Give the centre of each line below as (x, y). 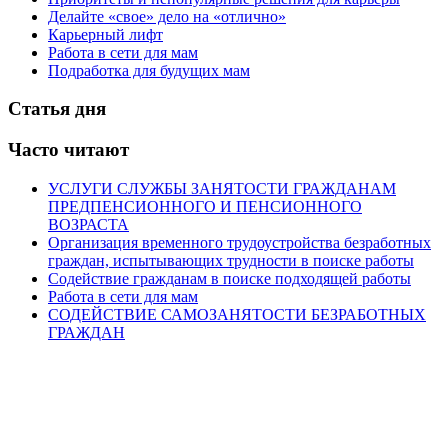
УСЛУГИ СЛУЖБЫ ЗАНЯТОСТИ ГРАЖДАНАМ (222, 188)
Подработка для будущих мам (149, 70)
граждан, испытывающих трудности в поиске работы (231, 260)
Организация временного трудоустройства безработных (239, 242)
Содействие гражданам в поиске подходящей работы (229, 278)
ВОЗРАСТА (88, 224)
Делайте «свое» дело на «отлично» (167, 16)
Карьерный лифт (105, 34)
